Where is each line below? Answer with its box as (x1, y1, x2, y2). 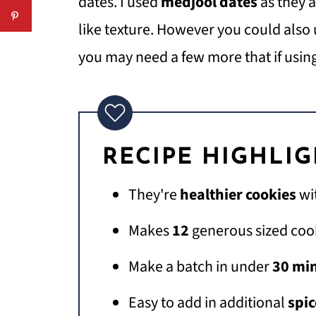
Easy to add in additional (128, 291, 288, 314)
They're (128, 183, 180, 206)
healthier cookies (180, 183, 296, 206)
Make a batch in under (128, 255, 272, 278)
